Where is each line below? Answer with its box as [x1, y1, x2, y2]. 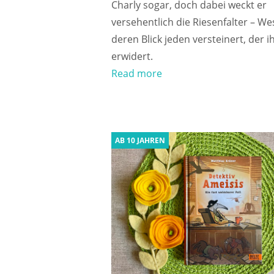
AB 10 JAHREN [115, 135, 165, 146]
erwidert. [111, 49, 153, 63]
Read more [111, 66, 162, 80]
